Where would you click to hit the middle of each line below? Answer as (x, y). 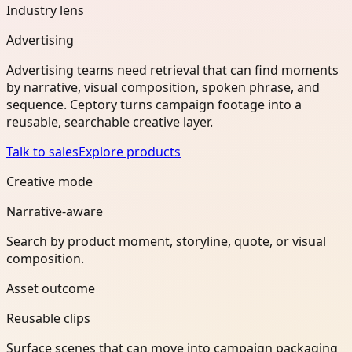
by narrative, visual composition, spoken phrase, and (163, 87)
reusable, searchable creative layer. (110, 121)
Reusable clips (48, 318)
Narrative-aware (55, 211)
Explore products (130, 151)
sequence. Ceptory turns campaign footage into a (154, 104)
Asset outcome (51, 288)
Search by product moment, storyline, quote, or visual (166, 241)
